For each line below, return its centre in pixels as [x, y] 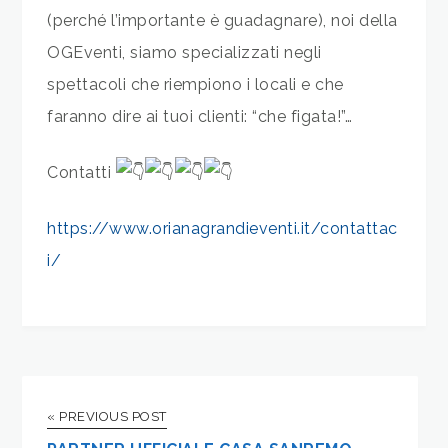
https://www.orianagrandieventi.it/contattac [222, 229]
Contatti [81, 173]
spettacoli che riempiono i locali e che [195, 85]
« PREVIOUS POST [107, 417]
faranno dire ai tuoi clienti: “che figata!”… [200, 117]
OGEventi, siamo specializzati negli [184, 53]
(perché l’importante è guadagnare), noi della [222, 21]
